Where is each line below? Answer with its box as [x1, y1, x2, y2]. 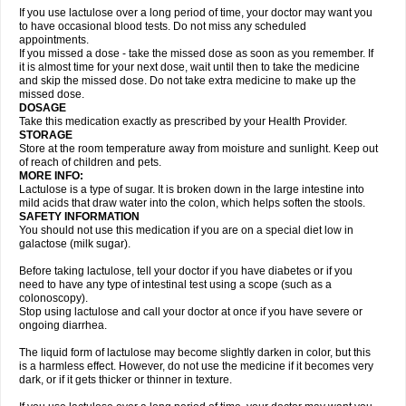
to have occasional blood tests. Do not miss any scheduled [19, 20, 306, 33]
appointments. [19, 34, 89, 46]
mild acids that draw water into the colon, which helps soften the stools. [19, 197, 365, 209]
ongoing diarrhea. [19, 319, 107, 332]
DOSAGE [19, 101, 66, 114]
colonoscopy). [19, 292, 88, 304]
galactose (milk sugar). [19, 237, 130, 250]
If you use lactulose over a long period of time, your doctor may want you [19, 6, 372, 19]
